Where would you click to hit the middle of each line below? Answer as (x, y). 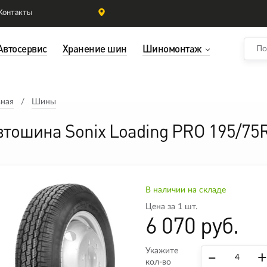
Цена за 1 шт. (171, 207)
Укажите (162, 251)
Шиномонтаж (172, 49)
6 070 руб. (192, 225)
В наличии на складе (186, 190)
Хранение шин (94, 49)
